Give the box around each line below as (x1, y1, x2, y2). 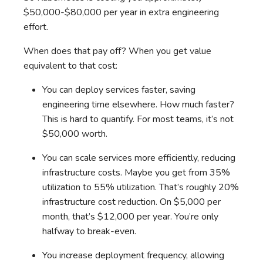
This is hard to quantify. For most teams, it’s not (42, 112, 234, 126)
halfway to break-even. (42, 224, 136, 238)
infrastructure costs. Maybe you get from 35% (42, 166, 230, 179)
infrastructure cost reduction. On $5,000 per (42, 195, 221, 208)
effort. (23, 20, 48, 33)
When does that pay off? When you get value (23, 44, 211, 58)
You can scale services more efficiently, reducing (42, 151, 235, 164)
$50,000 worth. (42, 127, 107, 140)
